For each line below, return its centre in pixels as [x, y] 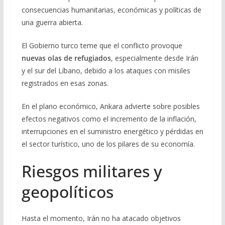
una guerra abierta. [52, 22]
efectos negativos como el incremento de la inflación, [109, 119]
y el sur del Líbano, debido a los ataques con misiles [106, 70]
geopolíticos [67, 191]
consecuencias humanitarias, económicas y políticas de [111, 10]
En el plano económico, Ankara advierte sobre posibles [110, 106]
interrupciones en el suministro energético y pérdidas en [112, 131]
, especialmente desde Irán [154, 58]
